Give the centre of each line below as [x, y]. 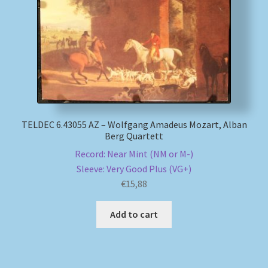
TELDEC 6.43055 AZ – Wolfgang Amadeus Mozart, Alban [134, 124]
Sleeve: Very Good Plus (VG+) [134, 169]
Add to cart [134, 214]
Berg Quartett [134, 135]
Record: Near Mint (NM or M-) [134, 154]
